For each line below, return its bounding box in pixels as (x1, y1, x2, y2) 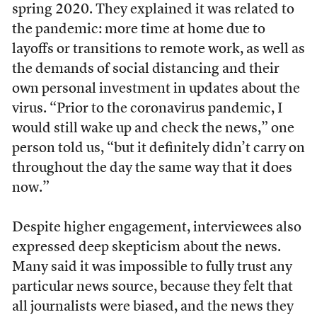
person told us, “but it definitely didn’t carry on (11, 141, 305, 156)
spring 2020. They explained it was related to (11, 2, 294, 17)
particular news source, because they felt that (11, 279, 293, 294)
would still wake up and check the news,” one (11, 121, 294, 136)
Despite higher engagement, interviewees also (11, 220, 301, 235)
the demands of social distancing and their (11, 62, 279, 76)
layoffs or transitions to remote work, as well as (11, 42, 305, 57)
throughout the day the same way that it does (11, 161, 292, 175)
